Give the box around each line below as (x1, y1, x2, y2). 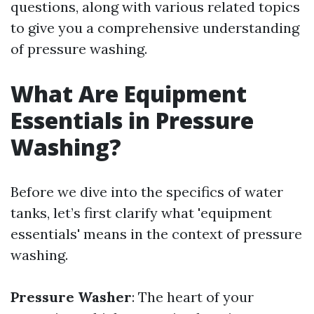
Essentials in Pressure (11, 105, 254, 135)
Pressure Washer (11, 288, 132, 306)
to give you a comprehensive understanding (11, 19, 299, 36)
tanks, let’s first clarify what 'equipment (11, 204, 272, 221)
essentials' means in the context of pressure (11, 225, 302, 243)
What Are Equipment (11, 78, 247, 109)
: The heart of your (132, 288, 254, 306)
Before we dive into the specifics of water (11, 183, 283, 200)
